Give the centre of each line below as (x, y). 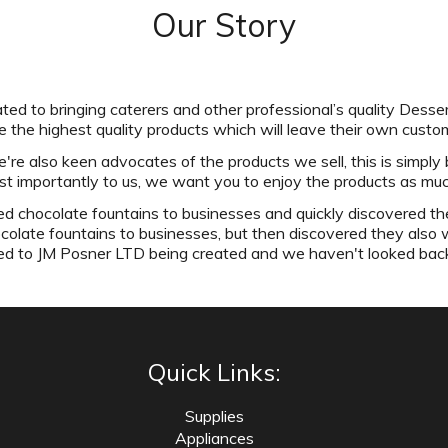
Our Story (224, 24)
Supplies (214, 416)
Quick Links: (214, 372)
